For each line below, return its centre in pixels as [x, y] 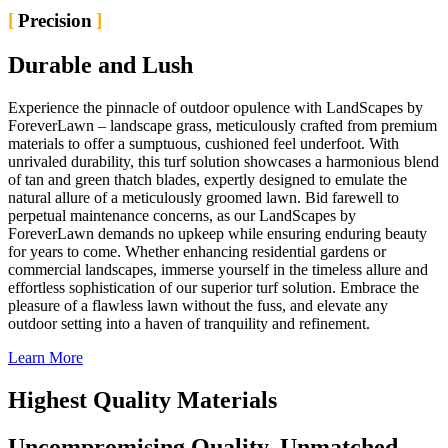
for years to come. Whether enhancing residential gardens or [197, 252]
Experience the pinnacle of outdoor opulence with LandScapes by [215, 108]
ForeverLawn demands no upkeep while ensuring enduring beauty [217, 234]
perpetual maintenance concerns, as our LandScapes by [182, 216]
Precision [55, 21]
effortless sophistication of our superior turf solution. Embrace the [213, 288]
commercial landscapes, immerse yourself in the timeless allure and [218, 270]
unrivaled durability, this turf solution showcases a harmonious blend [223, 162]
